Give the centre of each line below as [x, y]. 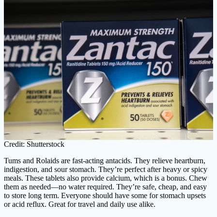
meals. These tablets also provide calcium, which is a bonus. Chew [106, 178]
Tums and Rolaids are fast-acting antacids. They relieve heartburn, [105, 161]
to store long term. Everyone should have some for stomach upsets [105, 196]
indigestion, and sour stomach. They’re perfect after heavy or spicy [106, 170]
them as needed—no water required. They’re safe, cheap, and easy [105, 187]
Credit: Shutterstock [34, 144]
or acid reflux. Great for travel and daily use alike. [80, 204]
